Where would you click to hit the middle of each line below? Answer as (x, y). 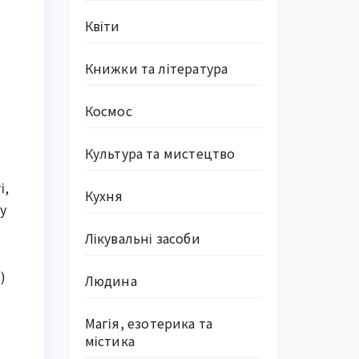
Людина (111, 280)
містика (109, 341)
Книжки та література (156, 68)
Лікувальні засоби (142, 238)
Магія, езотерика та (149, 323)
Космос (108, 111)
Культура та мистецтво (160, 153)
